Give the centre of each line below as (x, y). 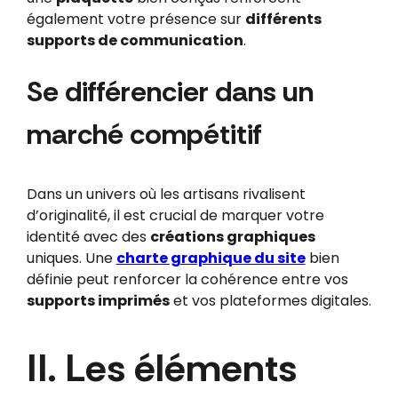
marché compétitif (144, 135)
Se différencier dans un (170, 92)
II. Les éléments (161, 367)
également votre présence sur (135, 19)
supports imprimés (98, 301)
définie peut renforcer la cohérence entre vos (187, 280)
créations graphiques (232, 237)
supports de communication (135, 40)
